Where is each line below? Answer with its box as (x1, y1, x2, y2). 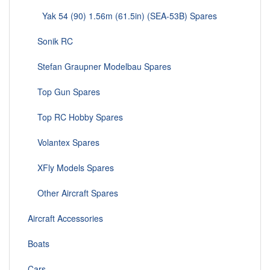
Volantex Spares (28, 136, 99, 149)
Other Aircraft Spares (28, 187, 118, 199)
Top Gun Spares (28, 86, 100, 98)
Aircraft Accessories (28, 212, 103, 225)
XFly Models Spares (28, 162, 114, 174)
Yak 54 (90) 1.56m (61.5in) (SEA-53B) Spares (28, 10, 217, 22)
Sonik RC (28, 35, 73, 48)
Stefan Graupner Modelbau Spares (28, 60, 171, 73)
